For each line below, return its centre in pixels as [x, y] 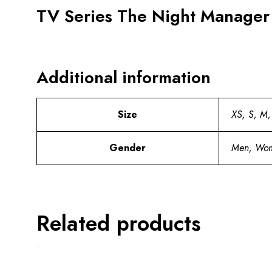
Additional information [123, 77]
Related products [118, 223]
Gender [127, 148]
